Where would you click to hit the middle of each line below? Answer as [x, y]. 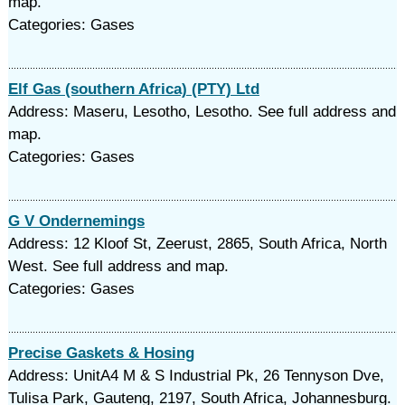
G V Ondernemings [76, 221]
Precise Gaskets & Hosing [101, 353]
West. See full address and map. [118, 266]
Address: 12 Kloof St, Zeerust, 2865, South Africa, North [197, 244]
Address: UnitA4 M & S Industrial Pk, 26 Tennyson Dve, [196, 376]
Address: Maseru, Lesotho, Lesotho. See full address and [202, 112]
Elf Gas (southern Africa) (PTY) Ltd [133, 89]
